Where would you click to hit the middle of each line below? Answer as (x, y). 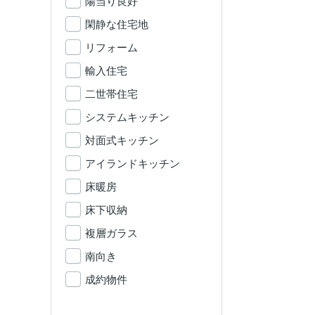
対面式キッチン (122, 140)
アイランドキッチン (133, 163)
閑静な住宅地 (117, 24)
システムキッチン (127, 117)
